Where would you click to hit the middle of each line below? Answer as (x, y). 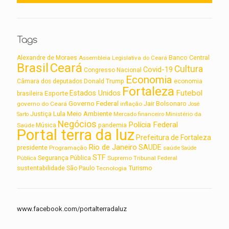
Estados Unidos (95, 93)
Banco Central (189, 58)
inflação (131, 104)
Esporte (56, 94)
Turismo (140, 168)
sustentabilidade (41, 168)
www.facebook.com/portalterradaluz (72, 209)
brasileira (30, 94)
